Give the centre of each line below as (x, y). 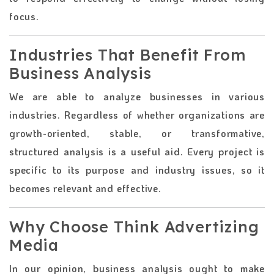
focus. (24, 16)
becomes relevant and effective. (85, 188)
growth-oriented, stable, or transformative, (137, 133)
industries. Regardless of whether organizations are (137, 114)
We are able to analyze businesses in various (137, 96)
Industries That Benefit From (128, 54)
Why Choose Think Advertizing (134, 226)
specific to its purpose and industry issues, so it (137, 169)
